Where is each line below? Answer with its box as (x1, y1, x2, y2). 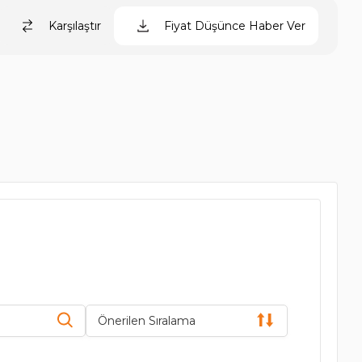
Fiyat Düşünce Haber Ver (164, 19, 305, 33)
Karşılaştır (48, 19, 101, 33)
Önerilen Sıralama (97, 314, 196, 328)
